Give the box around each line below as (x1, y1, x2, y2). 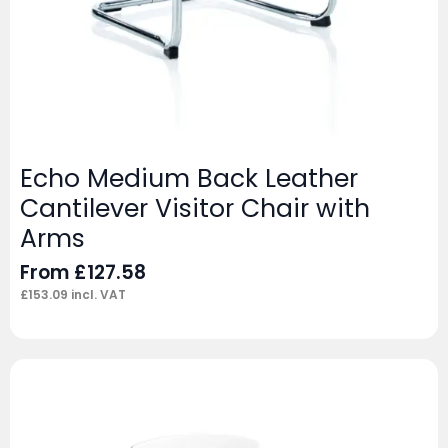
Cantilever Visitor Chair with (20, 190, 370, 226)
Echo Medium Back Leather (20, 160, 358, 196)
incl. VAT (68, 285, 126, 303)
